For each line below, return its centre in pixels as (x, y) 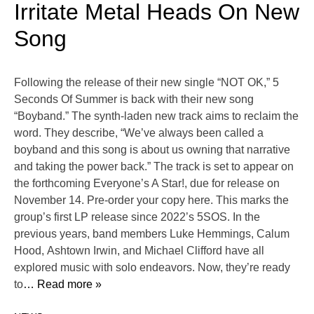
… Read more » (62, 285)
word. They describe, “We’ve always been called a (139, 133)
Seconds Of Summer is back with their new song (134, 100)
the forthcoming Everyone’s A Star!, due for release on (147, 184)
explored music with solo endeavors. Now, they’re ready (152, 268)
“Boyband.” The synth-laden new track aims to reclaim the (156, 116)
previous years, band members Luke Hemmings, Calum (152, 234)
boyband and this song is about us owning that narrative (152, 150)
